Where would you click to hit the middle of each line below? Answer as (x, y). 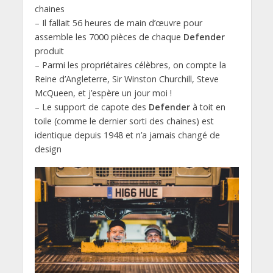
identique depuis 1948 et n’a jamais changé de (127, 135)
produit (49, 51)
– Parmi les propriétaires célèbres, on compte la (130, 65)
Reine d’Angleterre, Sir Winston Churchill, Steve (126, 79)
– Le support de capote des (91, 107)
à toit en (207, 107)
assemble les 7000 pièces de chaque (109, 37)
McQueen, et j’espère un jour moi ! (103, 93)
